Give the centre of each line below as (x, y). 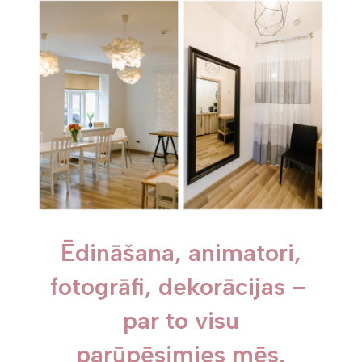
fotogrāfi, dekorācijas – (181, 287)
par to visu (181, 321)
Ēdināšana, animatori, (181, 253)
